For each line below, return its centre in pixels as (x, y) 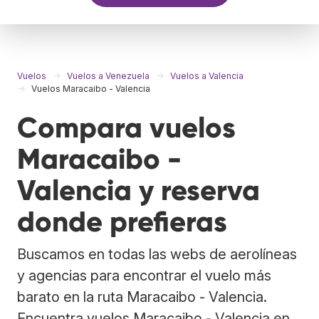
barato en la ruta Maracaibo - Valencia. (142, 297)
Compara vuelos (126, 127)
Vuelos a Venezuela (108, 75)
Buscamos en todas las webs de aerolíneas (157, 254)
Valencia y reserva (138, 190)
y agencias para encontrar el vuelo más (144, 275)
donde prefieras (122, 221)
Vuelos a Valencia (207, 75)
